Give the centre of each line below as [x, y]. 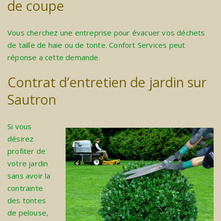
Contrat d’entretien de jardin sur [107, 82]
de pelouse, [28, 213]
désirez [21, 139]
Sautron [32, 100]
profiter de [27, 151]
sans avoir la [29, 176]
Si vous [20, 127]
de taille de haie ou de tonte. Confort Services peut [96, 45]
